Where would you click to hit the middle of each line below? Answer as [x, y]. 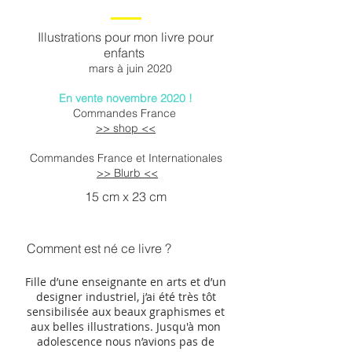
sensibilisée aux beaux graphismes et [126, 312]
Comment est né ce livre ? [97, 248]
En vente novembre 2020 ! [126, 98]
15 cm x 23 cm [126, 196]
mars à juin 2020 [126, 68]
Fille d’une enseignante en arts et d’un [126, 282]
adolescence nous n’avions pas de [126, 341]
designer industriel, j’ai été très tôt [126, 297]
